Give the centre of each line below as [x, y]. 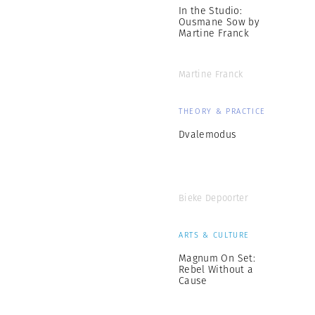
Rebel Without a [216, 269]
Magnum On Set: [217, 258]
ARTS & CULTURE [214, 235]
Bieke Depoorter [213, 198]
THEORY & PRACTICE [223, 111]
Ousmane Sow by [219, 22]
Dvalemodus [208, 134]
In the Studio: [210, 11]
